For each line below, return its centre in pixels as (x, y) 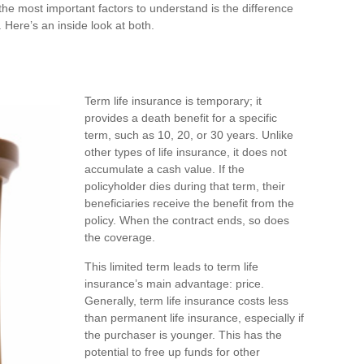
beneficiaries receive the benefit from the (189, 203)
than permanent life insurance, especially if (194, 318)
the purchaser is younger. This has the (183, 335)
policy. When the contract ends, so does (187, 220)
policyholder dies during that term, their (185, 186)
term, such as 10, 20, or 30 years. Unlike (189, 135)
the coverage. (120, 237)
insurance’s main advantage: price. (174, 284)
